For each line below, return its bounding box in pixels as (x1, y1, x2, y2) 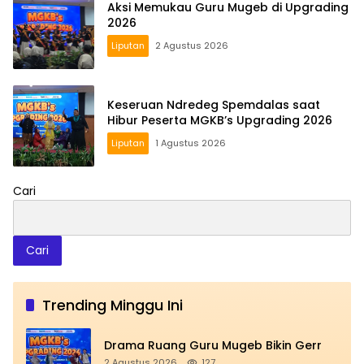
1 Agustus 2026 (155, 136, 226, 150)
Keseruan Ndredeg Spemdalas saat (107, 97, 320, 114)
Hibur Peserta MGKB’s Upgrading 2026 (107, 112, 332, 129)
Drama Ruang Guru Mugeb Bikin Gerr (104, 336, 322, 353)
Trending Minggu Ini (42, 295, 183, 316)
